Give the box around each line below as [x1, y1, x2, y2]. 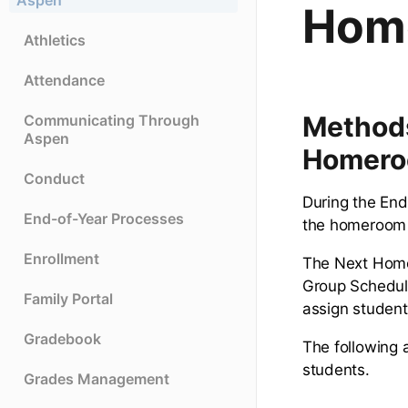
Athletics [24, 31, 86, 50]
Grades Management [24, 370, 169, 389]
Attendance [24, 71, 105, 90]
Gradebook [24, 330, 101, 349]
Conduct [24, 169, 85, 189]
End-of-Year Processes [24, 209, 184, 229]
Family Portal [24, 290, 113, 309]
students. [301, 361, 370, 380]
